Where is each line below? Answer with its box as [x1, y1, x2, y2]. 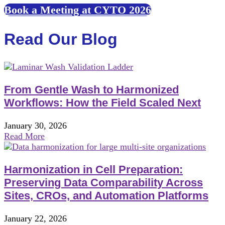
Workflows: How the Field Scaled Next [4, 96, 201, 109]
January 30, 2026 [4, 121, 67, 131]
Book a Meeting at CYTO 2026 [4, 4, 151, 17]
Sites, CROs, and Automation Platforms [4, 189, 208, 202]
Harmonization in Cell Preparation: [4, 163, 183, 176]
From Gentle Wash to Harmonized [4, 83, 179, 96]
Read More [4, 131, 45, 142]
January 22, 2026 [4, 213, 67, 224]
